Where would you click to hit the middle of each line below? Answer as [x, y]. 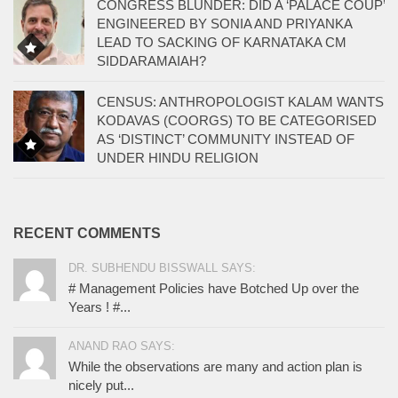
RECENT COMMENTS [87, 234]
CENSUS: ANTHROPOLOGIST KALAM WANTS [240, 102]
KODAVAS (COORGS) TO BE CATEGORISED [237, 121]
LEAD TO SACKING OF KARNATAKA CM [222, 43]
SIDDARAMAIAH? [151, 61]
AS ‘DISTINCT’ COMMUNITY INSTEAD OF [226, 139]
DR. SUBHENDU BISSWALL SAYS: [162, 268]
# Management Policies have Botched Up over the [214, 289]
